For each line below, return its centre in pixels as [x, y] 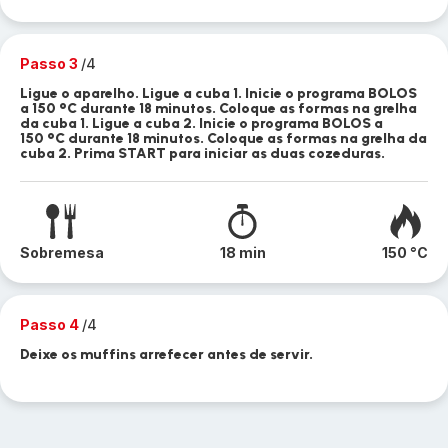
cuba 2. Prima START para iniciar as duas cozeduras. [202, 153]
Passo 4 [51, 324]
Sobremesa [62, 252]
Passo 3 [50, 63]
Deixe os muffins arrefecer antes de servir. [166, 354]
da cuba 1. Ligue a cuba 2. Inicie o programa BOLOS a [201, 123]
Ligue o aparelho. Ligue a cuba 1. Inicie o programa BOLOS [218, 93]
